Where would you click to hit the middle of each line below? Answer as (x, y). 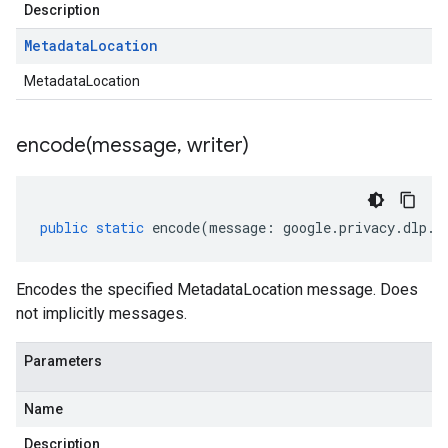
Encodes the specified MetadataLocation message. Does (217, 289)
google (307, 227)
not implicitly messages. (101, 313)
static (120, 227)
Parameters (63, 361)
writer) (215, 145)
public (64, 227)
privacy (367, 227)
